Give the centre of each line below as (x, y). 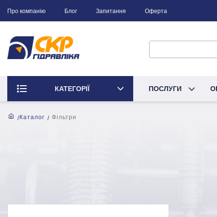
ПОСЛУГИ (166, 89)
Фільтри (64, 117)
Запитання (111, 11)
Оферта (156, 11)
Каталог (32, 117)
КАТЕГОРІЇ (72, 89)
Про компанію (26, 11)
